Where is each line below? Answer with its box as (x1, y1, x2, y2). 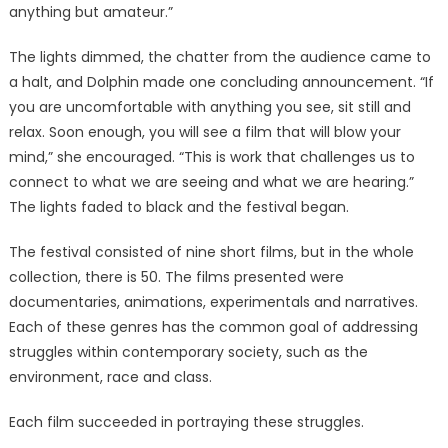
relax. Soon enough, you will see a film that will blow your (8, 122, 401, 142)
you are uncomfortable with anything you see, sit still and (8, 97, 411, 117)
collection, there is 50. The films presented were (8, 267, 344, 287)
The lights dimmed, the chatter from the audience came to (8, 47, 431, 67)
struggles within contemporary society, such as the (8, 342, 368, 362)
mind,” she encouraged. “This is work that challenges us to (8, 147, 415, 167)
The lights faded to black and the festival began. (8, 197, 349, 217)
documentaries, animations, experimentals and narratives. (8, 292, 418, 312)
